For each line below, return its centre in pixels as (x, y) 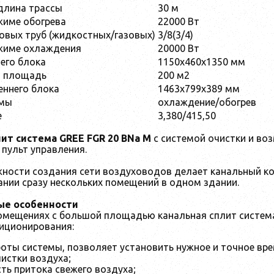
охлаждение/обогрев (207, 102)
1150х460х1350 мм (202, 61)
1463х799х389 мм (199, 88)
